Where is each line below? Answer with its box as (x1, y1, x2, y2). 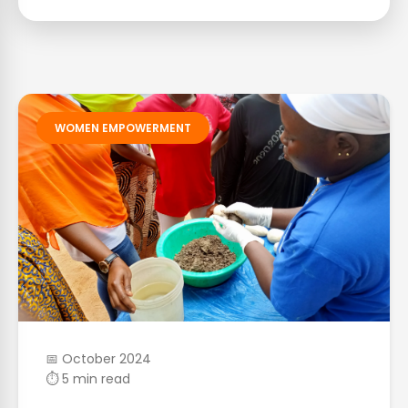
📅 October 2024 (46, 350, 151, 368)
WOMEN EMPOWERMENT (55, 120, 191, 136)
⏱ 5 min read (46, 370, 130, 388)
